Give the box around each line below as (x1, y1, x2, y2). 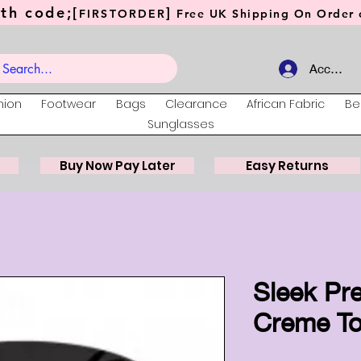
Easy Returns (246, 157, 329, 175)
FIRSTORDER (79, 6, 167, 21)
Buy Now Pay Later (59, 157, 176, 175)
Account (309, 61, 355, 76)
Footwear (41, 96, 97, 113)
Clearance (165, 96, 228, 113)
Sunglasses (147, 116, 214, 133)
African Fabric (247, 96, 326, 113)
